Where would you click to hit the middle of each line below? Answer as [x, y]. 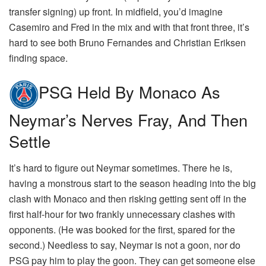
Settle [30, 141]
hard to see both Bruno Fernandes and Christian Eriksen [127, 43]
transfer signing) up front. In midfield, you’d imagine [116, 12]
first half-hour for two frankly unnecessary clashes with [122, 214]
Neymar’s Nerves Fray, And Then [128, 120]
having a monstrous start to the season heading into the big [132, 183]
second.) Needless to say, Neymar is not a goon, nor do [125, 245]
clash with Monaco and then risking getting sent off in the [128, 198]
